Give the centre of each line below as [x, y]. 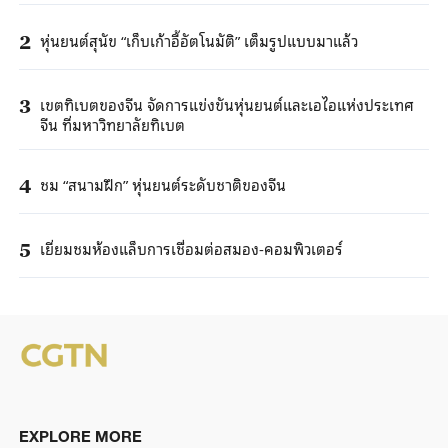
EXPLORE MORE [80, 436]
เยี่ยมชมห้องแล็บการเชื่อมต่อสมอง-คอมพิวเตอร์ [191, 248]
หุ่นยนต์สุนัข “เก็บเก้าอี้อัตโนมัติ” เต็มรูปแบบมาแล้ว [198, 39]
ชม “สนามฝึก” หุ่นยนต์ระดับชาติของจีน [162, 184]
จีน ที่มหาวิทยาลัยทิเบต [112, 123]
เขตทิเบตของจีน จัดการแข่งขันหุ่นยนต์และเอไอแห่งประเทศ [226, 103]
